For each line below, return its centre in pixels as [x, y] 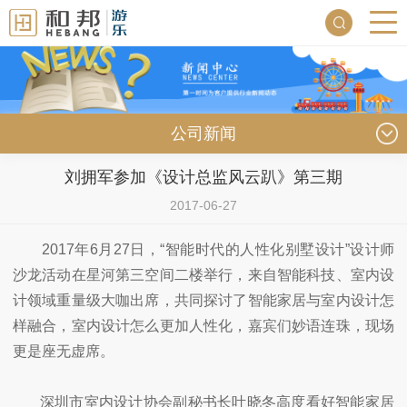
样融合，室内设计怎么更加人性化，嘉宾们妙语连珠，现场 [203, 325]
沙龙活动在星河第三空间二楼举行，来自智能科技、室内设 [203, 274]
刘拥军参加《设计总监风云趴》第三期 [203, 177]
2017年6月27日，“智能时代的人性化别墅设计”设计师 [218, 249]
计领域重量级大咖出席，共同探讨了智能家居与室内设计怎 [203, 300]
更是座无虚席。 [64, 351]
